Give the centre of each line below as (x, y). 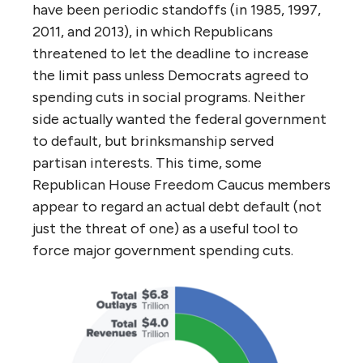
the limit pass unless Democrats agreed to (171, 76)
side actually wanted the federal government (179, 120)
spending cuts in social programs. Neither (169, 98)
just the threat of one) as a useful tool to (165, 229)
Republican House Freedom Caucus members (181, 185)
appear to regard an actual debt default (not (177, 207)
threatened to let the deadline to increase (171, 54)
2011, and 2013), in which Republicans (153, 32)
